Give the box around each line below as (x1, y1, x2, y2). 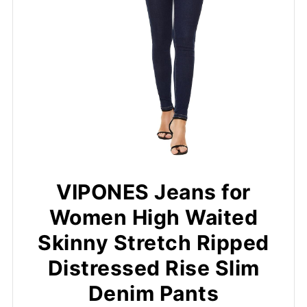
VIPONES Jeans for (56, 180, 251, 205)
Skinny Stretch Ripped (38, 230, 269, 256)
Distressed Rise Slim (47, 256, 260, 281)
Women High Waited (49, 205, 258, 230)
